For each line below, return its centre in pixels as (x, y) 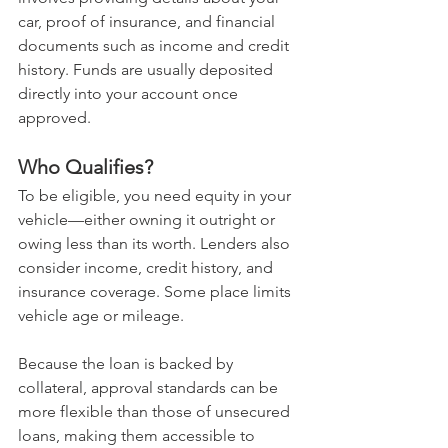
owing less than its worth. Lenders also (156, 244)
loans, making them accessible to (138, 436)
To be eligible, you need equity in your (156, 196)
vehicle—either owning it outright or (148, 220)
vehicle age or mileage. (101, 316)
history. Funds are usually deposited (147, 70)
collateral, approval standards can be (150, 388)
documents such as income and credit (155, 46)
